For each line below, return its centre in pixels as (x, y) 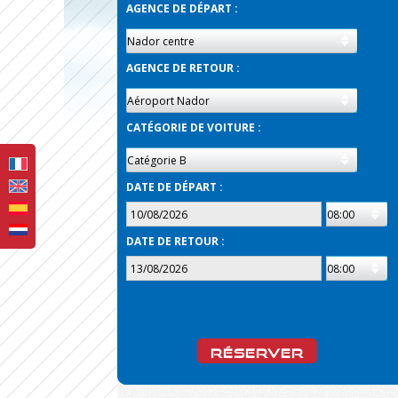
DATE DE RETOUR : (175, 241)
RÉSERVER (257, 350)
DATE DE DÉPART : (175, 187)
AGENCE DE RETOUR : (183, 68)
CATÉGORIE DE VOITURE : (194, 127)
